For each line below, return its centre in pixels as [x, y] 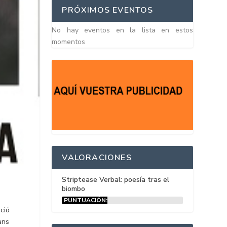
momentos [69, 42]
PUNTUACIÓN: [86, 200]
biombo [74, 189]
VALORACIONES [97, 158]
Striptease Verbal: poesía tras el [116, 180]
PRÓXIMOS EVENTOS [108, 10]
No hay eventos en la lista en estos [122, 30]
